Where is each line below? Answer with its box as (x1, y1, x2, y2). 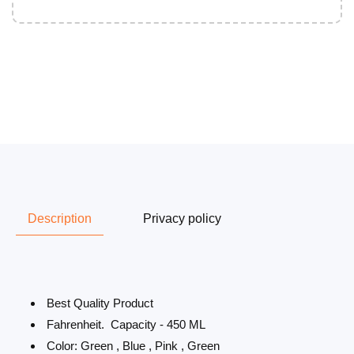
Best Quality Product (43, 296, 153, 310)
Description (28, 211, 92, 225)
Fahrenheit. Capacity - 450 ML (43, 317, 205, 331)
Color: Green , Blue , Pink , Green (43, 338, 220, 352)
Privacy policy (143, 211, 221, 225)
